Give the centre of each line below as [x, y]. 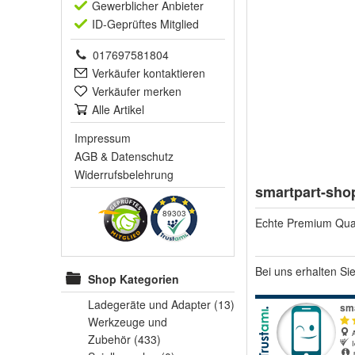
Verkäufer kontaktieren [149, 73]
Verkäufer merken [137, 91]
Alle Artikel [118, 109]
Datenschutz [142, 156]
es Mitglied [172, 24]
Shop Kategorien [134, 279]
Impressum [103, 138]
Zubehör [111, 339]
